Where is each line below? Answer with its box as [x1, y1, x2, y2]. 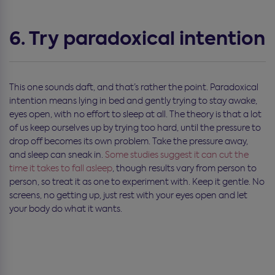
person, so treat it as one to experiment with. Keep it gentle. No [9, 176, 265, 187]
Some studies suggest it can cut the [105, 149, 249, 160]
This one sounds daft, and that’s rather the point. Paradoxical [9, 81, 258, 93]
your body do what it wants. [9, 203, 122, 214]
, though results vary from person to [112, 162, 257, 174]
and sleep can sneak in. [9, 149, 105, 160]
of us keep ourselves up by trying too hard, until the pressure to [9, 122, 261, 133]
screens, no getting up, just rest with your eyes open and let [9, 189, 247, 201]
